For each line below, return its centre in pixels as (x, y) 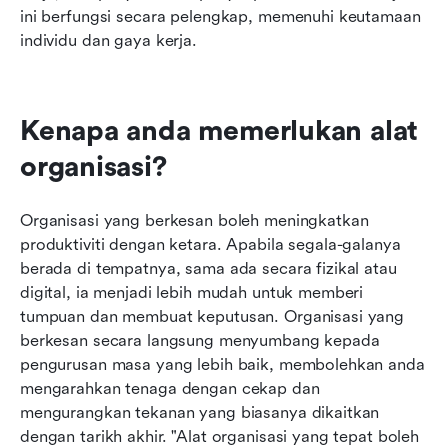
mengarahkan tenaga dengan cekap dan (170, 388)
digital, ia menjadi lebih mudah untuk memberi (192, 292)
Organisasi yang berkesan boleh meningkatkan (194, 220)
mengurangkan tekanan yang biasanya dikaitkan (200, 412)
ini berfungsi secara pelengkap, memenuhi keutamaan (220, 16)
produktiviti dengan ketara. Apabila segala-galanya (210, 244)
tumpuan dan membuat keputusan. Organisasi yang (212, 316)
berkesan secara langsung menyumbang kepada (200, 340)
